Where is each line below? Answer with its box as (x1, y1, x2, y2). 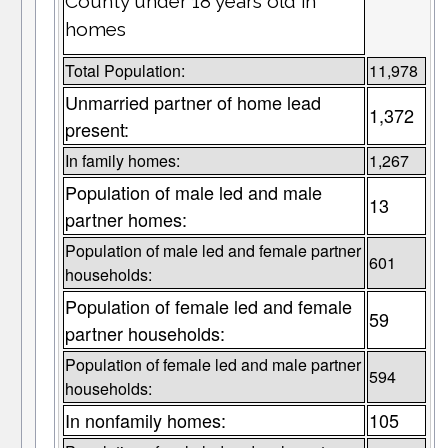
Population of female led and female (64, 293, 352, 320)
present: (64, 116, 129, 143)
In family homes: (64, 149, 180, 173)
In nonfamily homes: (64, 407, 226, 434)
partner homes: (64, 206, 187, 233)
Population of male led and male (64, 179, 322, 206)
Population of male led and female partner (64, 239, 361, 263)
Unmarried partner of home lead (64, 89, 321, 116)
